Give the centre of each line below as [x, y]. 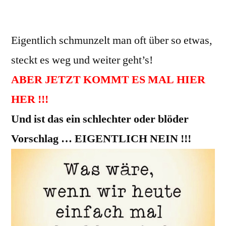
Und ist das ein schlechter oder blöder [100, 119]
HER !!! [30, 99]
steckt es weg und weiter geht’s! [82, 60]
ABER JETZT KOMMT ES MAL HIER [108, 80]
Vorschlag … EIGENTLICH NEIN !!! [101, 139]
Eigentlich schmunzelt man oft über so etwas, [112, 40]
